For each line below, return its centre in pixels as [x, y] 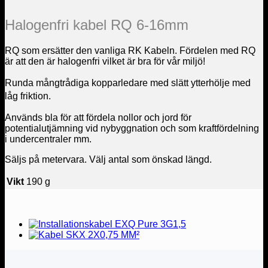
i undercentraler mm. [48, 139]
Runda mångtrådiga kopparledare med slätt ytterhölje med [128, 83]
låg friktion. [28, 96]
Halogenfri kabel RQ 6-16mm [97, 25]
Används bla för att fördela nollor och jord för [98, 117]
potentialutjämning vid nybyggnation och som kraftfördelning [132, 128]
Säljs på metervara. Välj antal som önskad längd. [108, 159]
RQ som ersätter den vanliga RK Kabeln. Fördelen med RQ [130, 50]
